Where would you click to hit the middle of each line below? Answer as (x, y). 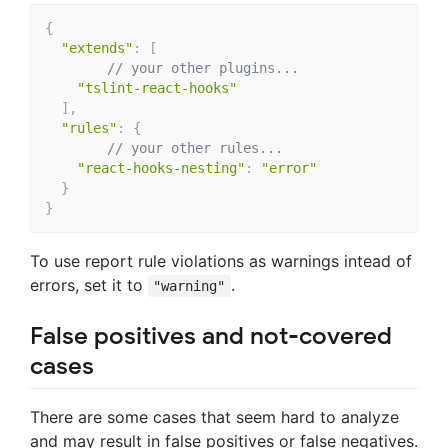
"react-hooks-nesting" (160, 168)
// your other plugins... (202, 68)
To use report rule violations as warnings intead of (221, 260)
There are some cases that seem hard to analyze (214, 417)
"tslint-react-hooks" (156, 88)
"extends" (96, 48)
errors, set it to (89, 284)
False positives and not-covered (211, 335)
